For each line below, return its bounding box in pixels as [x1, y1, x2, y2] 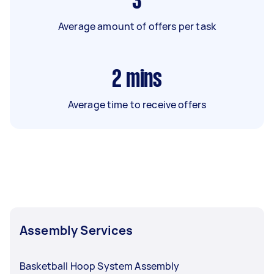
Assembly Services [20, 221, 133, 239]
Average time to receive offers [67, 97, 207, 111]
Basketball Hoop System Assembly [20, 259, 180, 273]
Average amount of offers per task [58, 19, 216, 33]
